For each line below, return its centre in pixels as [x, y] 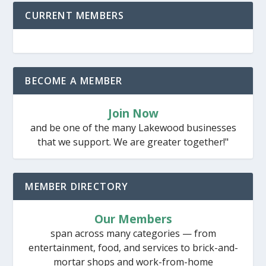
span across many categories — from [133, 234]
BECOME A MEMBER [74, 81]
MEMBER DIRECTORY [77, 187]
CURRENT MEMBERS [75, 16]
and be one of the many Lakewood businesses [133, 128]
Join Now [133, 113]
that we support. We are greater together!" [133, 142]
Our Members [133, 219]
